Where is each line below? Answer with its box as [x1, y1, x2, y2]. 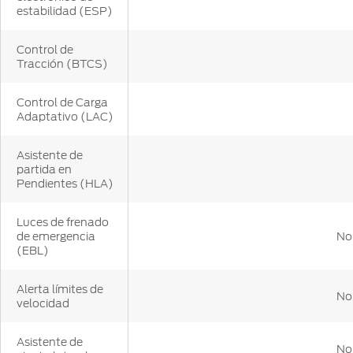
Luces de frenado [17, 216, 109, 229]
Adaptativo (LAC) [17, 110, 113, 124]
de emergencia [17, 230, 95, 243]
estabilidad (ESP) [17, 5, 113, 18]
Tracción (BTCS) [17, 58, 108, 71]
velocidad [17, 297, 69, 310]
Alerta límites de [17, 283, 103, 296]
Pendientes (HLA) [17, 177, 113, 191]
